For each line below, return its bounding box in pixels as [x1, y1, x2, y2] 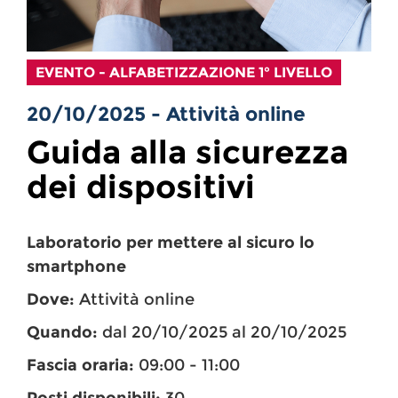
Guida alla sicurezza [27, 132, 348, 172]
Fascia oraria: [27, 355, 134, 376]
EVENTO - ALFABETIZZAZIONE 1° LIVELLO [36, 64, 332, 82]
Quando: [27, 322, 98, 343]
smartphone [27, 257, 126, 277]
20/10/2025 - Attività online [27, 102, 306, 126]
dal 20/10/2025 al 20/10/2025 [98, 322, 346, 343]
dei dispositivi [27, 167, 255, 207]
